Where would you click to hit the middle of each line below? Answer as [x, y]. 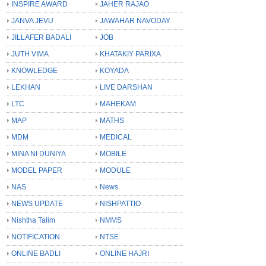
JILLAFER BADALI [41, 37]
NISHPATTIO [120, 203]
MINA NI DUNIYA [39, 153]
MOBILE [113, 153]
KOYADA [114, 70]
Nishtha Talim [33, 220]
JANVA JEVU [32, 20]
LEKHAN [26, 87]
